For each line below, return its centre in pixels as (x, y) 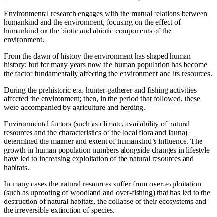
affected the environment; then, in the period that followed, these (102, 98)
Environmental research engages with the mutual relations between (106, 13)
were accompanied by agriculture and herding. (75, 107)
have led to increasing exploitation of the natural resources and (99, 158)
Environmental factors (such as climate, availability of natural (97, 124)
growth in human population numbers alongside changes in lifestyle (107, 150)
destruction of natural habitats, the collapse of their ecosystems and (105, 201)
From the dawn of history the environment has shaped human (97, 56)
